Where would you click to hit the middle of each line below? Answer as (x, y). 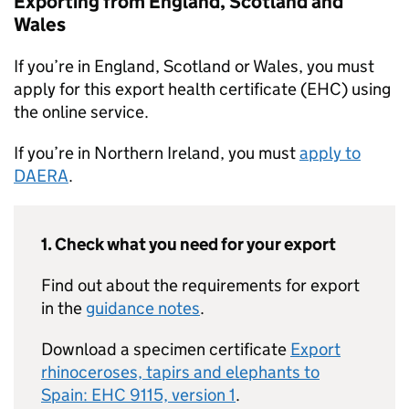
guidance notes (143, 308)
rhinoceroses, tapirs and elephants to (180, 372)
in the (63, 308)
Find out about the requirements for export (200, 285)
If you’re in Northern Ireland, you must (157, 153)
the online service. (81, 112)
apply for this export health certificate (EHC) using (202, 89)
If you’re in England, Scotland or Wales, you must (194, 66)
